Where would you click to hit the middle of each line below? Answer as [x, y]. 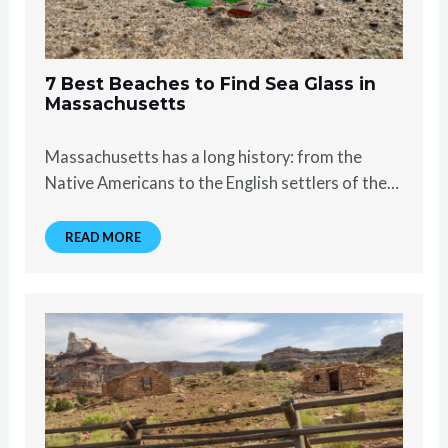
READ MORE [103, 236]
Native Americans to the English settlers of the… [222, 182]
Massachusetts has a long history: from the [204, 156]
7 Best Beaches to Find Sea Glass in [211, 83]
